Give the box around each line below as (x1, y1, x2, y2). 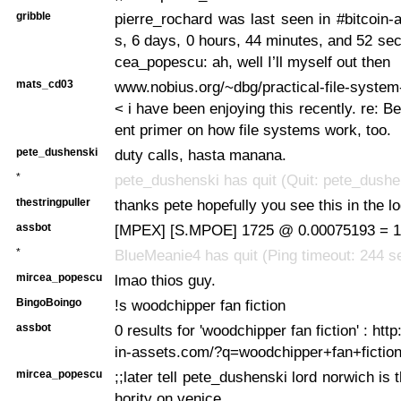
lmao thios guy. (115, 270, 216, 289)
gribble (16, 9, 51, 22)
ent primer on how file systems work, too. (115, 120, 391, 139)
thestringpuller (16, 195, 90, 209)
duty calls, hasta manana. (115, 145, 286, 164)
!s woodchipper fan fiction (115, 295, 286, 314)
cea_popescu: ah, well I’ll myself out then (115, 52, 390, 71)
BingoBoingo (16, 295, 81, 309)
